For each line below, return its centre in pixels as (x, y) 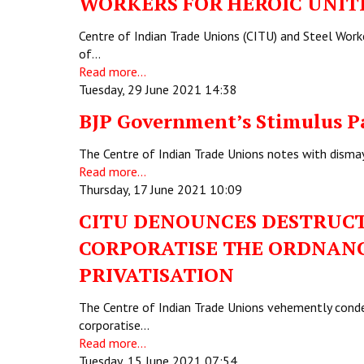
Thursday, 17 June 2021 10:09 (160, 189)
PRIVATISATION (156, 275)
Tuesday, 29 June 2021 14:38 (158, 89)
